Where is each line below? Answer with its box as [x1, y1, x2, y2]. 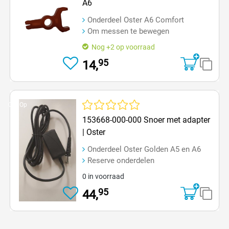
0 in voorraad [82, 172, 124, 180]
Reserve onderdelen [87, 155, 154, 165]
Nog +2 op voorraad [91, 42, 155, 51]
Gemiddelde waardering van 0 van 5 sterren [82, 110, 219, 119]
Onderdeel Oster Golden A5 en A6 [87, 144, 201, 154]
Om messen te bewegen [87, 26, 169, 36]
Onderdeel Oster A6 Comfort [87, 15, 184, 25]
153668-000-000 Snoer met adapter [82, 114, 210, 125]
